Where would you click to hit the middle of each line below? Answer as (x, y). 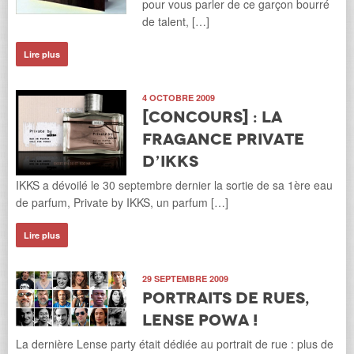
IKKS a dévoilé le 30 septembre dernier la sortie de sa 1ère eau (174, 185)
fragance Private (223, 139)
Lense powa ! (200, 320)
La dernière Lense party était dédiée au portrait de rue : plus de (175, 344)
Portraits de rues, (226, 298)
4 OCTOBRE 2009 (179, 98)
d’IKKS (170, 162)
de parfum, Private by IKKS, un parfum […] (122, 203)
